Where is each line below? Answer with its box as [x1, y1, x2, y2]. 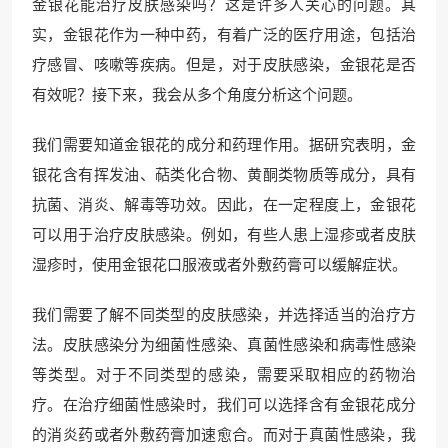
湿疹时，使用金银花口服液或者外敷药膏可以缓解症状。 [32, 257, 407, 274]
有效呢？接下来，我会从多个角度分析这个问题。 [32, 87, 362, 104]
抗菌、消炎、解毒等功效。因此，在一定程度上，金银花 [32, 197, 416, 214]
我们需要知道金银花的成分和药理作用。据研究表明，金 [32, 137, 416, 154]
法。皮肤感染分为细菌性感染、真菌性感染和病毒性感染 [32, 337, 416, 354]
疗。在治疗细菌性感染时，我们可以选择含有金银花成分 [32, 397, 416, 414]
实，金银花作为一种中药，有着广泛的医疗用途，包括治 [32, 27, 416, 44]
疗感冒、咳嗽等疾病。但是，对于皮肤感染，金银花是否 [32, 57, 416, 74]
